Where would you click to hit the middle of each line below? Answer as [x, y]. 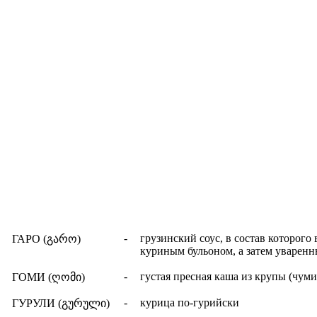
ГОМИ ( [32, 277]
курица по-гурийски [190, 302]
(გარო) [62, 238]
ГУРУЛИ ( [37, 303]
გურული [84, 303]
